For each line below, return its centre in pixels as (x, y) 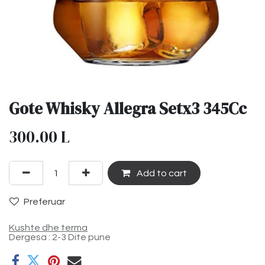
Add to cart (161, 173)
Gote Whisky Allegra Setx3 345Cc (128, 109)
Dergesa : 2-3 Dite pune (60, 237)
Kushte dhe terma (48, 228)
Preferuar (44, 201)
